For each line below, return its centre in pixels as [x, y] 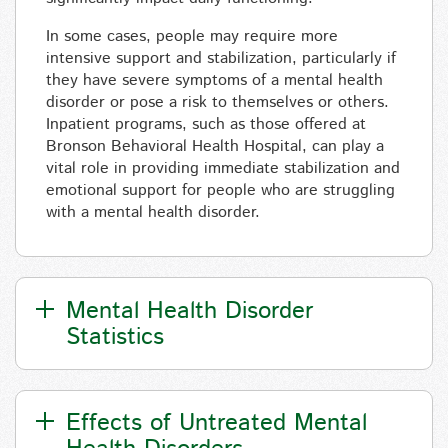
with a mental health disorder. [153, 213]
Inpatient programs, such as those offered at [206, 125]
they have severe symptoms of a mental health [214, 81]
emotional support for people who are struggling [220, 191]
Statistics [115, 336]
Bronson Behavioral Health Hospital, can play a [215, 147]
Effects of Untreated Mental [216, 422]
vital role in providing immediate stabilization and [223, 169]
